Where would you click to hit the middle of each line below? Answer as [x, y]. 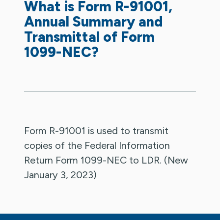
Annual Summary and [94, 21]
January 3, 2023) [61, 175]
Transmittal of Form [90, 37]
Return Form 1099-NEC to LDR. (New [106, 160]
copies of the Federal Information [97, 145]
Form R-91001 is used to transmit [96, 130]
